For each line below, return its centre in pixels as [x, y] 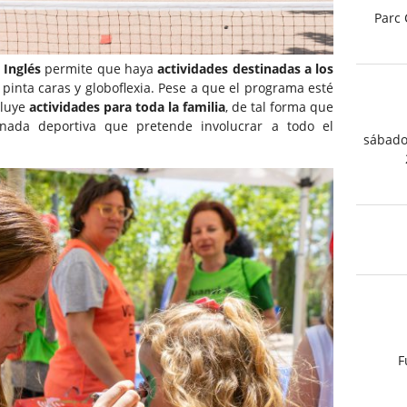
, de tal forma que [279, 107]
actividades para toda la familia [127, 107]
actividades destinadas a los [246, 69]
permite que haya [99, 69]
